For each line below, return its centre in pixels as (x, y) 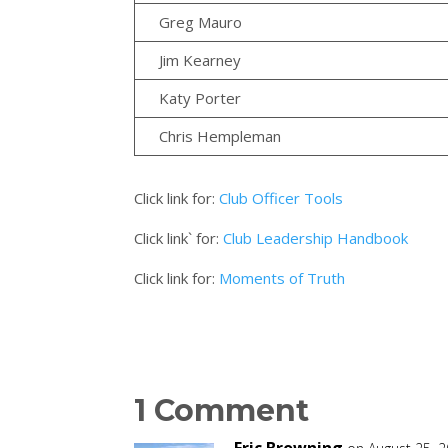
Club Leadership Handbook (316, 238)
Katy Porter (200, 98)
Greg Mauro (201, 22)
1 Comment (222, 411)
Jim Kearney (200, 60)
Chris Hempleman (220, 136)
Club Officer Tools (281, 198)
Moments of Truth (282, 278)
